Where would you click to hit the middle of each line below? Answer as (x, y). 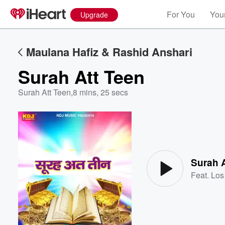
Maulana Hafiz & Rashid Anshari (109, 52)
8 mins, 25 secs (100, 92)
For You (181, 14)
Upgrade (94, 15)
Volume (190, 140)
